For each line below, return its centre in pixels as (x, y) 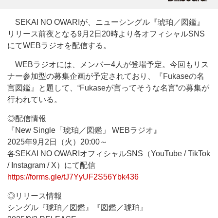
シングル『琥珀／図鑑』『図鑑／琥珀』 (77, 208)
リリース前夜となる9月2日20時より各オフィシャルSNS (106, 34)
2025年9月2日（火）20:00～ (57, 142)
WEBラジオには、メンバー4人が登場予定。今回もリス (108, 64)
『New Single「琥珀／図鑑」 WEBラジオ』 (84, 130)
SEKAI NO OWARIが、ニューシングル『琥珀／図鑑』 (106, 22)
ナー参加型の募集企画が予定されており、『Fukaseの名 (106, 76)
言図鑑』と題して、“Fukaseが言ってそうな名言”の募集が (108, 88)
